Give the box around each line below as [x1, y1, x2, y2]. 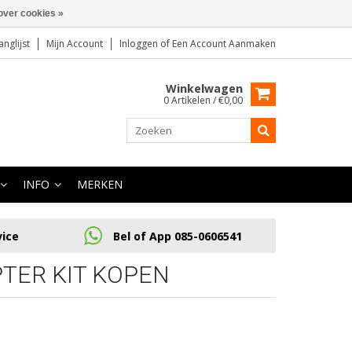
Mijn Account [46, 37, 103, 50]
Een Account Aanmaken [172, 37, 276, 50]
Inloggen [119, 37, 160, 50]
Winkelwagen [166, 81, 243, 96]
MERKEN [77, 177, 123, 192]
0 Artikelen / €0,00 [163, 93, 243, 107]
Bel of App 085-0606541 [113, 228, 242, 244]
